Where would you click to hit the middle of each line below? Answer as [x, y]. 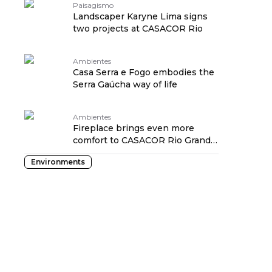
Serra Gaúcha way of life [125, 84]
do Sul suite [98, 152]
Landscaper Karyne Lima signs [140, 16]
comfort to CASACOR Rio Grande [144, 140]
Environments [58, 162]
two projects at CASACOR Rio [138, 29]
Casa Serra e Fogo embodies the [144, 72]
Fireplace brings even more [134, 128]
